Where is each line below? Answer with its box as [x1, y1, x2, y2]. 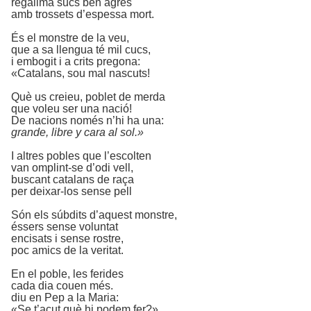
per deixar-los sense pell [11, 185, 132, 197]
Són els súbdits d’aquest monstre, [11, 209, 177, 221]
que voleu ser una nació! [11, 103, 132, 115]
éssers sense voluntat [11, 221, 118, 233]
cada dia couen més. [11, 280, 113, 292]
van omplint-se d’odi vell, [11, 162, 133, 174]
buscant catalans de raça [11, 174, 134, 185]
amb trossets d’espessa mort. [11, 8, 154, 20]
